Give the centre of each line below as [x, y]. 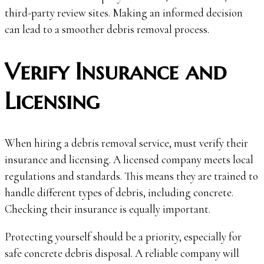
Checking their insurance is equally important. [108, 209]
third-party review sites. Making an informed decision [124, 13]
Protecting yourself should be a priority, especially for [123, 237]
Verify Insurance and [115, 71]
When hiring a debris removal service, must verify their [126, 143]
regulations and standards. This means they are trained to [131, 176]
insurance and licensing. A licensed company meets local [129, 160]
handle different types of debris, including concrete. [119, 193]
